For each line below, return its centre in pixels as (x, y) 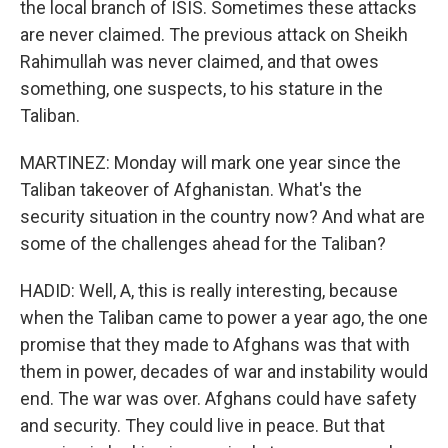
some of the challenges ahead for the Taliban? (203, 243)
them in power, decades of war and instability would (224, 371)
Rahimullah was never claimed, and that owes (199, 61)
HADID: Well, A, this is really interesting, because (209, 290)
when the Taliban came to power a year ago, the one (224, 317)
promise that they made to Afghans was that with (215, 344)
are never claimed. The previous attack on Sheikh (214, 34)
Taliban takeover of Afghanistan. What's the (191, 189)
